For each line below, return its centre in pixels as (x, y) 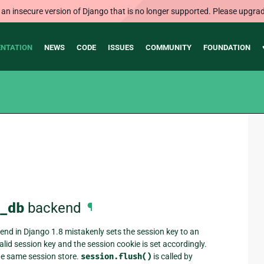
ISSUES (121, 47)
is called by (172, 256)
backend (53, 208)
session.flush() (116, 256)
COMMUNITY (168, 47)
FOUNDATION (227, 47)
